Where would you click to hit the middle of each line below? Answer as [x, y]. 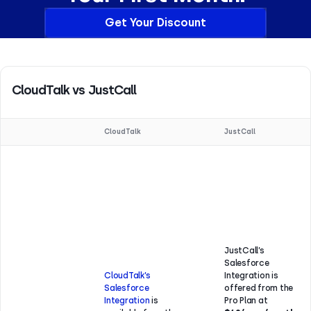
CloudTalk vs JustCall [74, 90]
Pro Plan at [246, 301]
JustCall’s [244, 251]
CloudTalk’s [127, 276]
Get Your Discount [155, 23]
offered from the [259, 288]
